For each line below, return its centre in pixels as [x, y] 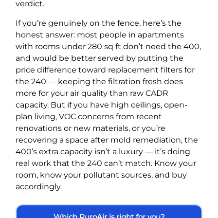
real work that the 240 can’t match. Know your [106, 163]
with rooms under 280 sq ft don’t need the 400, [108, 46]
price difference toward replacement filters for [105, 70]
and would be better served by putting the [100, 58]
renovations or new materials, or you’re [91, 128]
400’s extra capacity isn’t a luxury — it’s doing [103, 151]
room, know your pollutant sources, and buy [101, 175]
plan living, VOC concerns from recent [89, 116]
